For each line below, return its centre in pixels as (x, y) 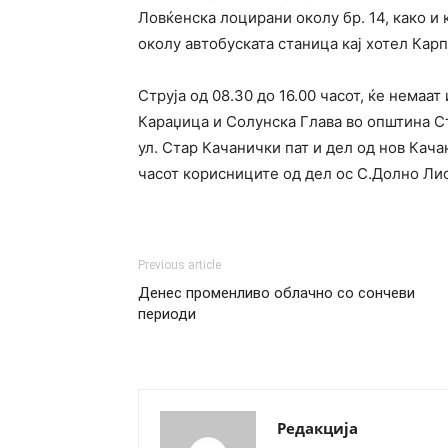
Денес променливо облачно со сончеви (276, 293)
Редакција (317, 428)
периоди (167, 314)
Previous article (179, 265)
